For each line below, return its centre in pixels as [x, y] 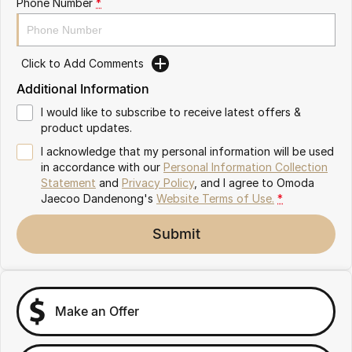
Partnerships [45, 13]
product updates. [86, 127]
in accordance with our [102, 167]
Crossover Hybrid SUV [90, 37]
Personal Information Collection [246, 167]
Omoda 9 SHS [90, 19]
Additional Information [83, 88]
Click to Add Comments [82, 64]
